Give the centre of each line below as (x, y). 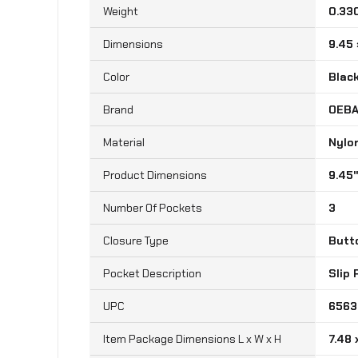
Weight (121, 11)
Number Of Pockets (153, 208)
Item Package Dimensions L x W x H (192, 339)
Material (124, 142)
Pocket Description (152, 273)
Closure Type (136, 241)
